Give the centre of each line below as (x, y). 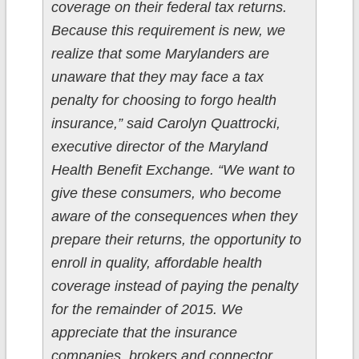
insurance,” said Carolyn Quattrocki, (165, 124)
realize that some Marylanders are (160, 54)
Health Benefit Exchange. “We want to (173, 170)
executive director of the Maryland (159, 147)
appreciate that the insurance (144, 333)
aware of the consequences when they (174, 217)
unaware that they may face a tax (157, 77)
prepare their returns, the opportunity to (176, 240)
